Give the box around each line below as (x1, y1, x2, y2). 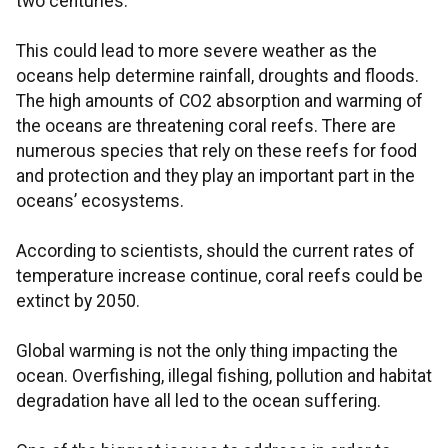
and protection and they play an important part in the (16, 166, 415, 187)
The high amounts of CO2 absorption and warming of (16, 91, 423, 112)
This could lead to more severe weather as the (16, 41, 377, 62)
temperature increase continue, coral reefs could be (16, 266, 423, 287)
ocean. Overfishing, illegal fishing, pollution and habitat (16, 366, 432, 387)
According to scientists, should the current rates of (16, 241, 415, 262)
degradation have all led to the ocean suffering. (16, 391, 381, 412)
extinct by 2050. (16, 291, 140, 312)
